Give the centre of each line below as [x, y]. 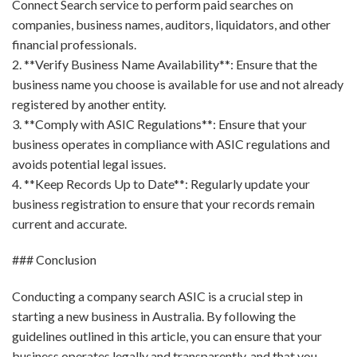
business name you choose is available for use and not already [178, 84]
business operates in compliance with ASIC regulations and [171, 143]
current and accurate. [69, 223]
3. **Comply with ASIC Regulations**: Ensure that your [159, 124]
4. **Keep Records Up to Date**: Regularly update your [161, 183]
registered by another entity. [89, 104]
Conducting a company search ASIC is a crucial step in [157, 296]
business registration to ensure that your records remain [163, 203]
